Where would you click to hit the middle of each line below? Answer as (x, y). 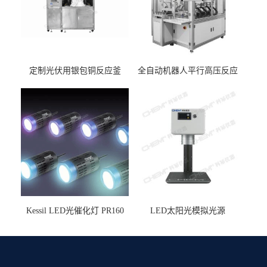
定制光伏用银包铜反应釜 (75, 71)
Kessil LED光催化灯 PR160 (75, 211)
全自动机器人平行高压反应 (187, 71)
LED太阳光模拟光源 (187, 211)
